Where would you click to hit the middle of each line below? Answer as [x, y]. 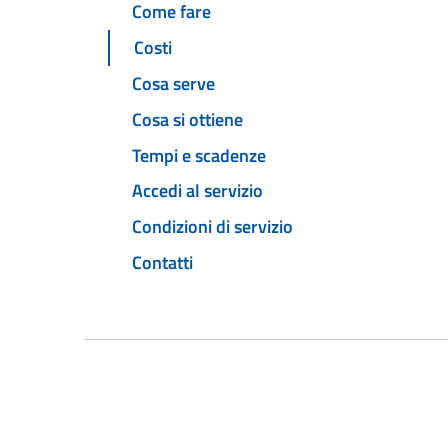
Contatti [162, 262]
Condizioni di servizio [212, 227]
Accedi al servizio [197, 191]
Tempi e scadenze [199, 155]
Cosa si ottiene [187, 119]
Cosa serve [173, 84]
